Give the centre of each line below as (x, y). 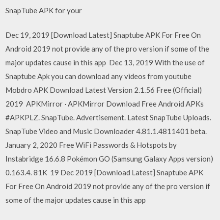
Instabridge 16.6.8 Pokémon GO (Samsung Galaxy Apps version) (110, 159)
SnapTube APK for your (45, 10)
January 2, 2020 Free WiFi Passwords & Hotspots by (91, 145)
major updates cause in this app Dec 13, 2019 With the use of (105, 62)
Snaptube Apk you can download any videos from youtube (99, 76)
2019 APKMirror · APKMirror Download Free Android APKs (105, 104)
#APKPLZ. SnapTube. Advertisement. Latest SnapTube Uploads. (109, 117)
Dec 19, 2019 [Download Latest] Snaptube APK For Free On (103, 35)
